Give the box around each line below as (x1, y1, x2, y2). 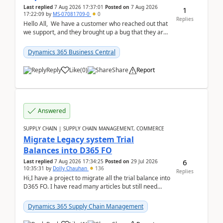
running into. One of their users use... (23, 36, 125, 45)
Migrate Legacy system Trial (23, 134, 134, 145)
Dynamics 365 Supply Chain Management (28, 202, 143, 211)
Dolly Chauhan (53, 165, 89, 172)
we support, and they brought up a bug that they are (23, 28, 167, 36)
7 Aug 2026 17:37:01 (54, 3, 104, 10)
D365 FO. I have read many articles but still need (23, 182, 157, 191)
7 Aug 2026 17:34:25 (54, 158, 104, 165)
